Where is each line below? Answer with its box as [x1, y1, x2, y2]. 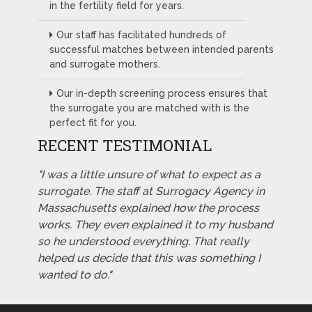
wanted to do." [37, 268, 111, 282]
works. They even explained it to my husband [37, 218, 273, 232]
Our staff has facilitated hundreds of [56, 29, 226, 41]
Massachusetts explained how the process [37, 201, 259, 215]
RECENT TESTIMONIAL [37, 135, 212, 156]
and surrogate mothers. [49, 58, 160, 70]
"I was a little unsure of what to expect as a [37, 168, 260, 182]
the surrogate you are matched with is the [49, 102, 249, 114]
